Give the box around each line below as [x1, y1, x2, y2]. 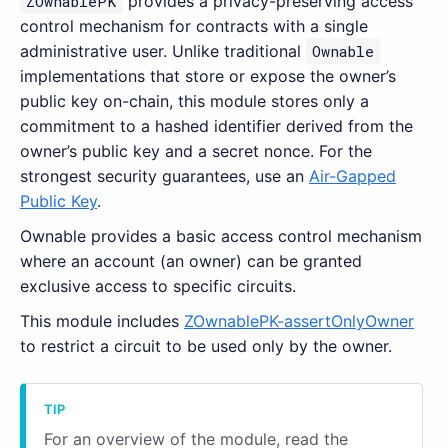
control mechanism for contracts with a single [20, 15, 368, 36]
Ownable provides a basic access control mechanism [20, 225, 422, 246]
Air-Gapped [309, 165, 396, 186]
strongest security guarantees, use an [20, 165, 309, 186]
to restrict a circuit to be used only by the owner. [20, 335, 392, 356]
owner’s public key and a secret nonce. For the [20, 140, 372, 161]
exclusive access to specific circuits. [20, 275, 296, 296]
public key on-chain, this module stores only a [20, 90, 369, 111]
